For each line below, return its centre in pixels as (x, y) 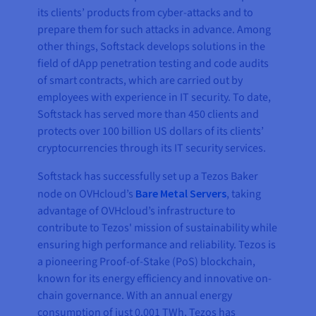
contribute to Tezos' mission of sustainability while (158, 228)
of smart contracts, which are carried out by (140, 81)
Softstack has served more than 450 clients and (148, 115)
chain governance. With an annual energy (135, 296)
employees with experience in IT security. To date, (154, 98)
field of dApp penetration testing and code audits (153, 64)
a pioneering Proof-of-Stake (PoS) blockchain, (147, 262)
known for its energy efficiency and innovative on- (155, 279)
